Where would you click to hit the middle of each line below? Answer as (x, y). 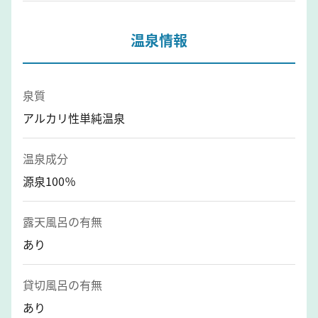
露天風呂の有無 (62, 221)
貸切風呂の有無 (62, 284)
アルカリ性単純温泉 (74, 117)
